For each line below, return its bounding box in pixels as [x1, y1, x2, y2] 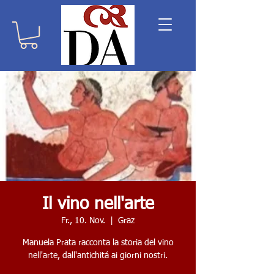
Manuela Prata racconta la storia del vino [22, 239, 174, 248]
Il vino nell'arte [42, 196, 154, 213]
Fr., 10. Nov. [61, 217, 105, 226]
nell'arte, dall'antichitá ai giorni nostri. [28, 251, 168, 261]
